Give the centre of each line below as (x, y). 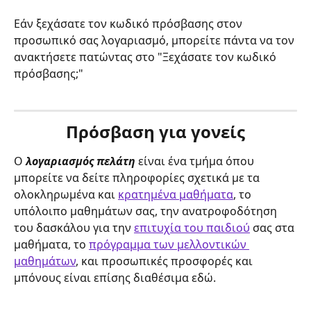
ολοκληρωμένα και (66, 194)
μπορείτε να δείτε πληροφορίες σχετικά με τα (138, 177)
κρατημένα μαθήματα (176, 194)
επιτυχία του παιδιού (192, 227)
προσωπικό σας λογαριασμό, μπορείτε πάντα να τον (155, 40)
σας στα (274, 227)
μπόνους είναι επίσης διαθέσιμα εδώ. (115, 277)
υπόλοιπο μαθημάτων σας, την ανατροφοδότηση (147, 211)
